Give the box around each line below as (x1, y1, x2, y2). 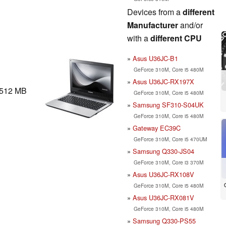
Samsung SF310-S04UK (133, 99, 204, 109)
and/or (178, 19, 203, 31)
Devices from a (127, 6, 183, 18)
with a (127, 32, 150, 44)
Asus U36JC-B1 (133, 53, 178, 63)
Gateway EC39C (133, 123, 181, 133)
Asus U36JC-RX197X (133, 76, 194, 86)
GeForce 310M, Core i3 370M (133, 158, 204, 166)
